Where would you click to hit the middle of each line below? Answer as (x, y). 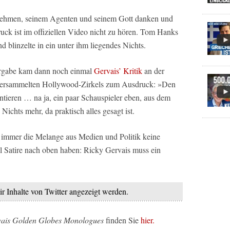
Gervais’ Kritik (118, 70)
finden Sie (122, 220)
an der (153, 70)
